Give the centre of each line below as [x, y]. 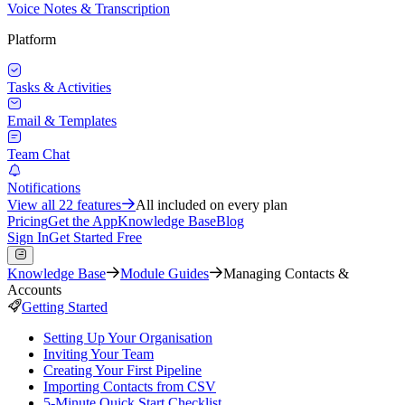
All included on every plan [212, 205]
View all [33, 205]
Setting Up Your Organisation [128, 338]
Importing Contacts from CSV [130, 386]
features [97, 205]
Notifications [44, 188]
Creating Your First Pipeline [122, 370]
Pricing [28, 221]
